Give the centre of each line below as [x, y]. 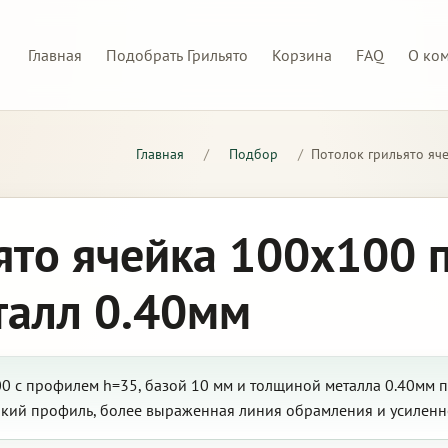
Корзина [302, 54]
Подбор [253, 154]
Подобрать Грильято [177, 54]
